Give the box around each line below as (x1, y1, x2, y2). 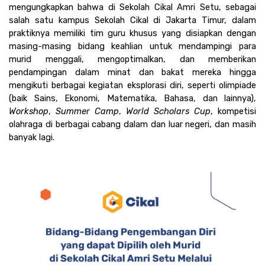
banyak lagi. (9, 131, 54, 143)
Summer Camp (56, 105, 119, 117)
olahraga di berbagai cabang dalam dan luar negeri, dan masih (9, 118, 256, 130)
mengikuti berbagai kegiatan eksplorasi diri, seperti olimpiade (9, 79, 256, 91)
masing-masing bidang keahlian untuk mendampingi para (9, 40, 256, 51)
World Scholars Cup (126, 105, 211, 117)
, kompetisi (211, 105, 256, 117)
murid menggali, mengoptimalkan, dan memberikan (9, 53, 256, 64)
